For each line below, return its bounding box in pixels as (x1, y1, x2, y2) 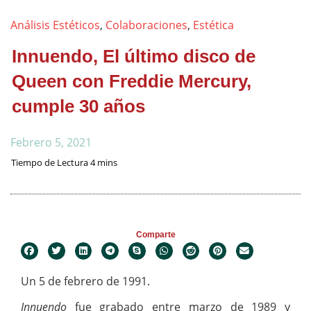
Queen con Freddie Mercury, (12, 71, 251, 92)
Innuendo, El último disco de (12, 46, 255, 67)
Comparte (135, 230, 176, 239)
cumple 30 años (12, 96, 145, 117)
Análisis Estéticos (10, 17, 100, 33)
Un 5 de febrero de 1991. (21, 274, 150, 289)
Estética (193, 17, 234, 33)
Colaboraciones (106, 17, 187, 33)
